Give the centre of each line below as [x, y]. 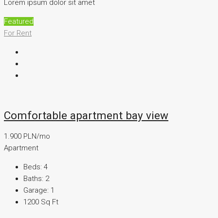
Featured [19, 22]
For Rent [18, 33]
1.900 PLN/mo [27, 136]
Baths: [33, 178]
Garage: [36, 190]
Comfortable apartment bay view [86, 116]
